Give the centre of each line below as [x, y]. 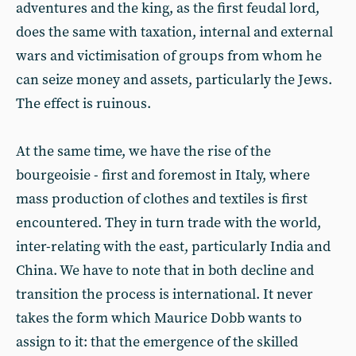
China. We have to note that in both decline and [165, 271]
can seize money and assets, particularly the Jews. [174, 80]
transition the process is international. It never [164, 294]
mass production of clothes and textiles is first [162, 199]
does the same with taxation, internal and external [174, 32]
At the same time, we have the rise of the [143, 151]
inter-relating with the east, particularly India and [173, 247]
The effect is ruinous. [83, 104]
